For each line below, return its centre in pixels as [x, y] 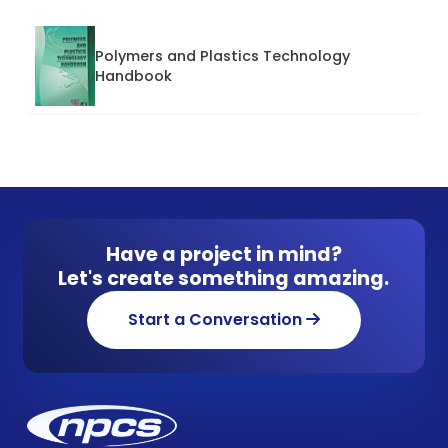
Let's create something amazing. [224, 279]
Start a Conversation [216, 320]
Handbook [133, 76]
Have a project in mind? [223, 255]
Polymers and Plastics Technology [222, 56]
